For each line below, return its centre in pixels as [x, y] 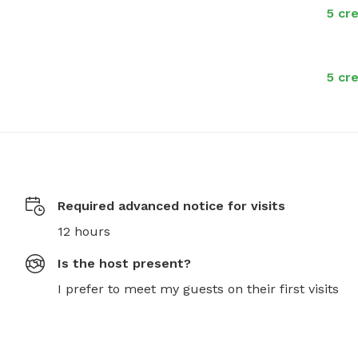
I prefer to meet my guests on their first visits [198, 289]
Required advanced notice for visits [171, 206]
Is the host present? [124, 263]
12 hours [84, 231]
